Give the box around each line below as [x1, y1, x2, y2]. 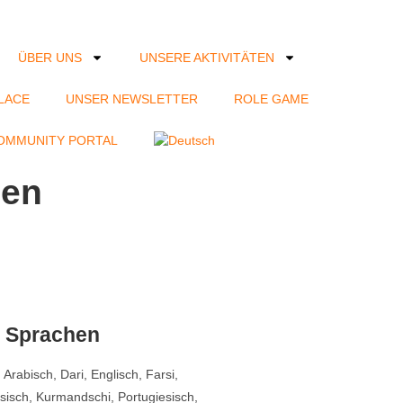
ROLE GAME [234, 91, 309, 106]
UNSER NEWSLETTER [66, 91, 198, 106]
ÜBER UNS [18, 49, 82, 65]
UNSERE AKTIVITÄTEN [139, 49, 274, 65]
